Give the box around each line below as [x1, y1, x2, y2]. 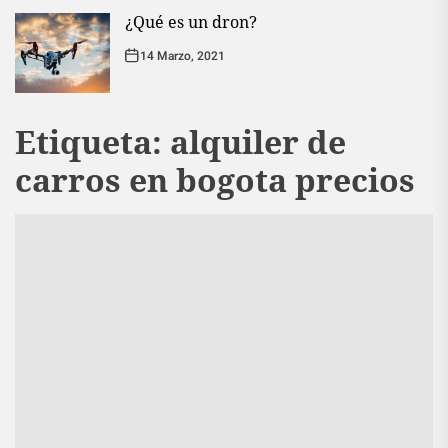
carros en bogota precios [15, 157, 415, 201]
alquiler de [170, 119, 346, 163]
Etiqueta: [15, 119, 170, 163]
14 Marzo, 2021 [140, 46, 225, 65]
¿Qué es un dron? [125, 10, 257, 33]
